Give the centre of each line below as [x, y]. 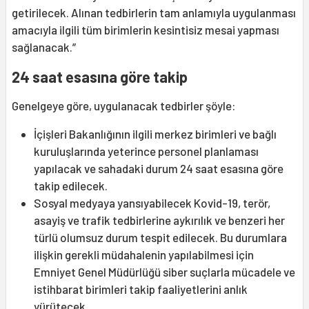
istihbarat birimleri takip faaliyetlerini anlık [141, 289]
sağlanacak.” [44, 47]
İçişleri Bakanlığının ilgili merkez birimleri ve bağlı [155, 134]
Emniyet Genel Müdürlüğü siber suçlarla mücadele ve [165, 272]
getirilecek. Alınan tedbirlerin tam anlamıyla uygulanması [154, 13]
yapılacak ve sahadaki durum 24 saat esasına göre [159, 169]
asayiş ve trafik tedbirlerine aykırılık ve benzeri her [159, 220]
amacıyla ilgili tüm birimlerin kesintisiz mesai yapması [146, 30]
